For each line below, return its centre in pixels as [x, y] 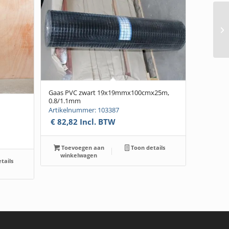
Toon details [147, 148]
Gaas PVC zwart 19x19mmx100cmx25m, [109, 93]
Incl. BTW [96, 122]
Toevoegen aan [82, 148]
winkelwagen [79, 155]
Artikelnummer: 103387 [84, 110]
